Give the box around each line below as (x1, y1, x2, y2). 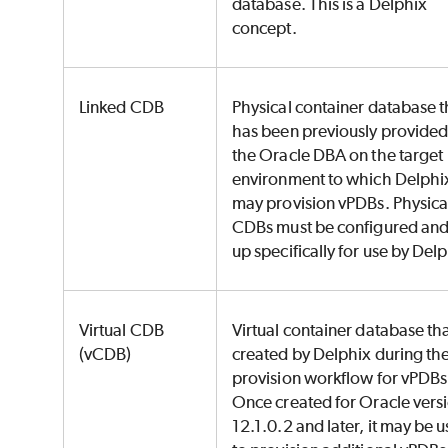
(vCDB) (79, 344, 135, 365)
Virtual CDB (79, 320, 164, 341)
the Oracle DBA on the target (232, 145, 444, 166)
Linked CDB (79, 97, 167, 118)
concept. (232, 18, 300, 39)
